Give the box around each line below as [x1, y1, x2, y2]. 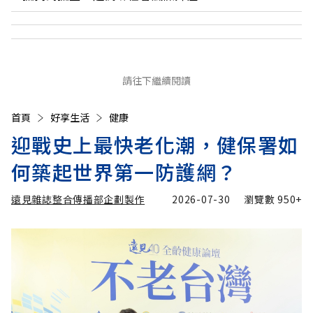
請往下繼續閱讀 [122, 73, 191, 88]
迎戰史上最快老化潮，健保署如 [11, 131, 299, 159]
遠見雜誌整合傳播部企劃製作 [11, 192, 145, 207]
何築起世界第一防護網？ [11, 158, 238, 187]
